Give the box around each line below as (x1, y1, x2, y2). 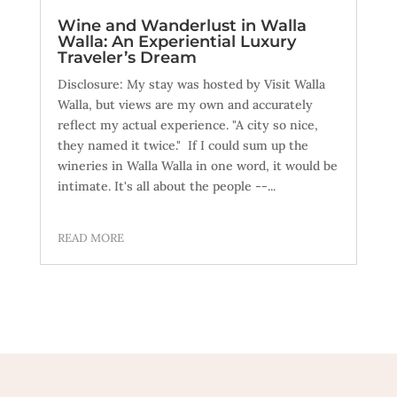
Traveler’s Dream (57, 48, 197, 68)
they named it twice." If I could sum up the (57, 137, 308, 154)
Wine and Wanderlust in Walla (57, 16, 307, 36)
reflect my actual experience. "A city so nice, (57, 117, 318, 134)
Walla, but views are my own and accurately (57, 97, 313, 113)
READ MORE (57, 230, 124, 246)
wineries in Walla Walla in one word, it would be (57, 158, 338, 175)
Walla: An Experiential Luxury (57, 32, 296, 52)
